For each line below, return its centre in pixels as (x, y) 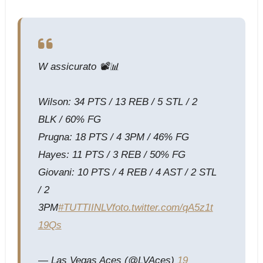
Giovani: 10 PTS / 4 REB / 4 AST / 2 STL (127, 172)
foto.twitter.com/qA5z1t (162, 207)
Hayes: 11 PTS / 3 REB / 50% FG (112, 154)
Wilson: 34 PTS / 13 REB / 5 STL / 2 (117, 102)
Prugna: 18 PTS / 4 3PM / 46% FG (113, 137)
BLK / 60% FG (69, 119)
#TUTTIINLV (85, 207)
